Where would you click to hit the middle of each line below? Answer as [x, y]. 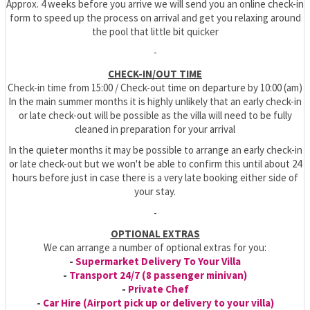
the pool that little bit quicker [155, 31]
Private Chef [158, 289]
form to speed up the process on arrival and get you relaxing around [155, 17]
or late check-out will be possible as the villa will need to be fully [155, 115]
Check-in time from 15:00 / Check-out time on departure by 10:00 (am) [155, 87]
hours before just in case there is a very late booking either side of [155, 178]
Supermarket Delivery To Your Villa [158, 262]
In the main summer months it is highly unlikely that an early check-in [155, 101]
